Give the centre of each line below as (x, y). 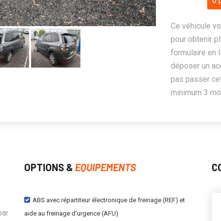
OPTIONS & (50, 167)
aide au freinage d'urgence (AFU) (71, 213)
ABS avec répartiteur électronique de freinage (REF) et (109, 200)
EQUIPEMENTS (106, 167)
